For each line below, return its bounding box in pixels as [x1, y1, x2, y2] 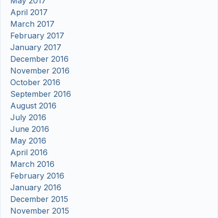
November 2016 [10, 66, 70, 76]
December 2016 [10, 54, 69, 64]
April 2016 [10, 147, 48, 158]
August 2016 [10, 101, 56, 111]
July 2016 [10, 112, 46, 123]
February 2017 [10, 31, 64, 41]
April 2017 [10, 7, 48, 18]
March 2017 [10, 19, 54, 29]
